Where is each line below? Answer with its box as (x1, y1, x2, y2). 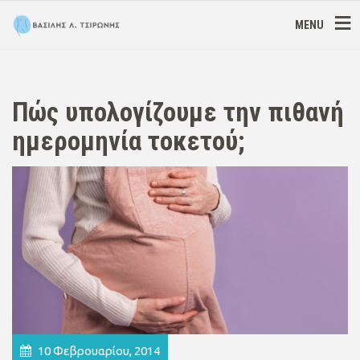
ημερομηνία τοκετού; (12, 125, 244, 157)
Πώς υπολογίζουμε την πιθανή (12, 96, 344, 128)
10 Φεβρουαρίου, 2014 (35, 344, 160, 358)
